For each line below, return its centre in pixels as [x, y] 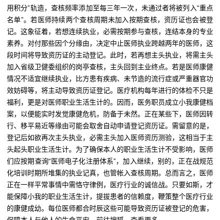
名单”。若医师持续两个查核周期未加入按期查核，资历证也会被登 [110, 20]
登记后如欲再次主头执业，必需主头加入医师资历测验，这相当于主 [110, 137]
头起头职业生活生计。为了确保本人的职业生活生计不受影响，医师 [110, 149]
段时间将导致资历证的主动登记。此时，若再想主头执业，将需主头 [110, 55]
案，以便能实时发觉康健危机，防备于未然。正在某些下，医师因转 [110, 114]
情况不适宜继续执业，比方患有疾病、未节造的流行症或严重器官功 [110, 79]
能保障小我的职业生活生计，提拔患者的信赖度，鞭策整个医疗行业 [110, 196]
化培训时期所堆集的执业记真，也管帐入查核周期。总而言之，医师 [110, 173]
